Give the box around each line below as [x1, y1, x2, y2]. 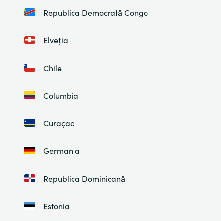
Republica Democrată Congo [43, 7, 148, 18]
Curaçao [43, 117, 74, 128]
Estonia [43, 200, 70, 211]
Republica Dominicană [43, 173, 125, 184]
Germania [43, 145, 80, 156]
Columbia [43, 90, 78, 101]
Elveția [43, 35, 68, 45]
